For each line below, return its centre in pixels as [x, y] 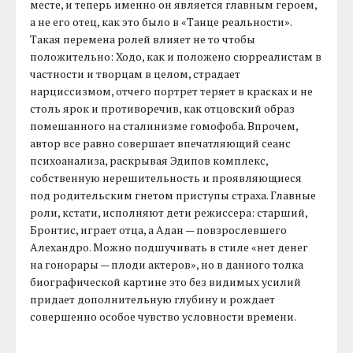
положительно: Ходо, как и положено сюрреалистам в [176, 57]
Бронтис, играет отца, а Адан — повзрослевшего [159, 230]
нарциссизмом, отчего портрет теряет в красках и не [172, 91]
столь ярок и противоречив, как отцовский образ [163, 109]
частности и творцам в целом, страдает [136, 74]
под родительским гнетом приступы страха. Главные [173, 195]
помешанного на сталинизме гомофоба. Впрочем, [164, 126]
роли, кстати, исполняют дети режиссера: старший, [169, 213]
